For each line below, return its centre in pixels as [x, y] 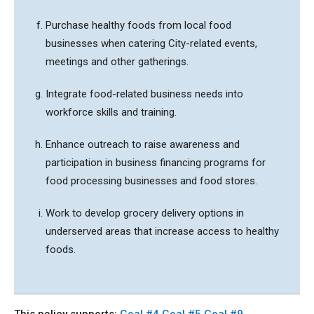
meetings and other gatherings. [117, 62]
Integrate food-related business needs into [144, 94]
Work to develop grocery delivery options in [145, 213]
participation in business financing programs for [156, 163]
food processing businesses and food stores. [151, 181]
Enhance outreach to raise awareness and [143, 145]
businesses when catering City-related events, [151, 44]
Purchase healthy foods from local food [138, 26]
